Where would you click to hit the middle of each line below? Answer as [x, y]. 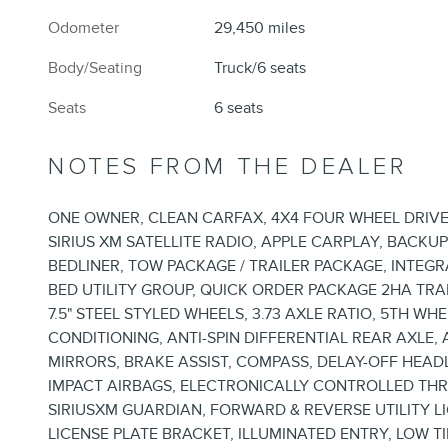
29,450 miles [260, 28]
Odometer [83, 28]
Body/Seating [95, 68]
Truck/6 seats [260, 68]
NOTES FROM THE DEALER [227, 167]
